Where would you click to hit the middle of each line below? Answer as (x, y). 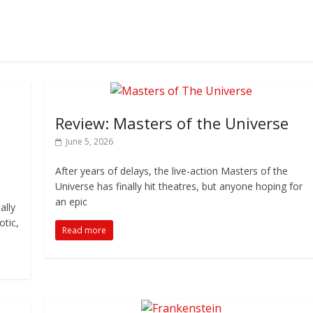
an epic (72, 202)
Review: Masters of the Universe (172, 123)
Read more (85, 230)
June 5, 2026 (90, 141)
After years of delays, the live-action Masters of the (172, 171)
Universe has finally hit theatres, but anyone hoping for (179, 186)
